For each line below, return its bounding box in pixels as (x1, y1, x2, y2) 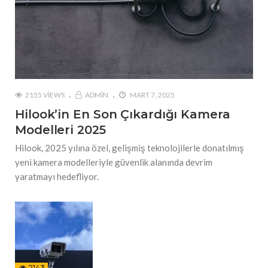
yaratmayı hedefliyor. (15, 171, 99, 182)
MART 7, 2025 (129, 90, 175, 100)
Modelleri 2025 (15, 123, 106, 138)
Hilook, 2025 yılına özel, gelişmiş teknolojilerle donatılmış (15, 142, 244, 154)
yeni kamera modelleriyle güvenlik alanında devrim (15, 157, 212, 168)
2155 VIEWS (25, 90, 65, 100)
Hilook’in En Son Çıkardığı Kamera (15, 107, 230, 122)
